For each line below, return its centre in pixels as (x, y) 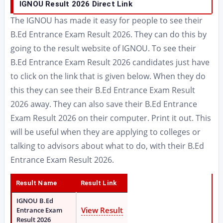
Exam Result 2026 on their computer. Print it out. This (111, 118)
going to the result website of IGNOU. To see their (103, 48)
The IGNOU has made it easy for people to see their (107, 20)
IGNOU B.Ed (35, 201)
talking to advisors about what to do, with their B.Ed (107, 146)
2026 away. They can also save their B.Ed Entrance (104, 104)
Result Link (99, 183)
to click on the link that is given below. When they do (108, 76)
